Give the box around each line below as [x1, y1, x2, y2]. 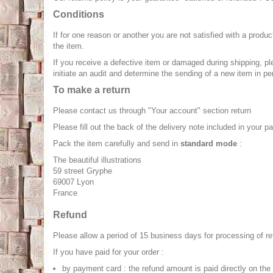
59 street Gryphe [53, 166, 112, 175]
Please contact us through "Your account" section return [53, 106, 251, 115]
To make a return [53, 85, 130, 95]
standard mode [180, 139, 237, 148]
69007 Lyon [53, 177, 94, 186]
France [53, 188, 77, 197]
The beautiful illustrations [53, 155, 141, 165]
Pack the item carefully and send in [53, 139, 180, 148]
